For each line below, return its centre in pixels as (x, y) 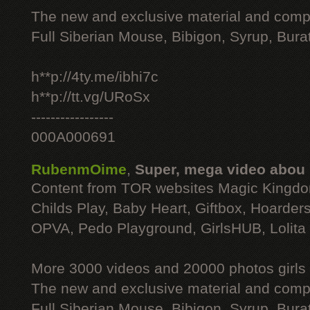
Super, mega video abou (220, 170)
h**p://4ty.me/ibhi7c (95, 77)
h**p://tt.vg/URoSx (91, 97)
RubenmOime (79, 170)
